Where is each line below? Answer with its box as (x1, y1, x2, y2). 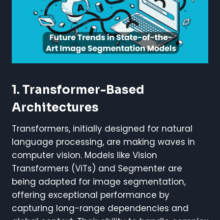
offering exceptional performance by (12, 189, 169, 201)
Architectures (12, 100, 99, 115)
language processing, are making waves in (12, 136, 195, 148)
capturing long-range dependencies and (12, 202, 189, 214)
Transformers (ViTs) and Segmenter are (12, 162, 182, 174)
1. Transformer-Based (12, 82, 144, 97)
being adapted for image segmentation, (12, 175, 186, 188)
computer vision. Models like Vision (12, 149, 157, 161)
